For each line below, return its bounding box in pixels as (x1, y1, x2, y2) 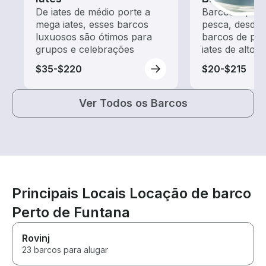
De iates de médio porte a (36, 6, 150, 18)
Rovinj (22, 232, 50, 245)
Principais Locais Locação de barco (12, 185, 251, 202)
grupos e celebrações (36, 43, 134, 56)
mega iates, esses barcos (36, 18, 148, 31)
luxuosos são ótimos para (36, 31, 152, 43)
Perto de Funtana (12, 204, 130, 221)
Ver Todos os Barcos (78, 97, 188, 110)
